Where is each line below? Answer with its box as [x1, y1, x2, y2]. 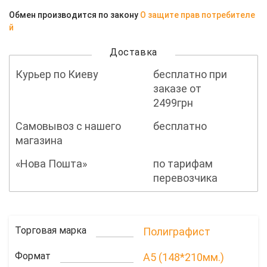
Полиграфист [143, 225, 210, 238]
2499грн [153, 97, 193, 110]
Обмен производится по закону [9, 10, 140, 20]
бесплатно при [153, 68, 227, 81]
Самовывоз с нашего [15, 120, 121, 133]
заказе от [153, 82, 201, 95]
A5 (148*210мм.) [143, 251, 224, 264]
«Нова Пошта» [15, 157, 87, 170]
